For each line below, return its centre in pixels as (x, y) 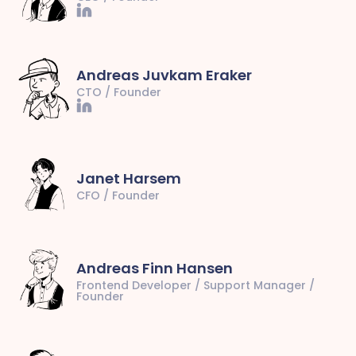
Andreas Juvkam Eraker (164, 75)
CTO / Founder (119, 92)
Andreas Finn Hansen (155, 268)
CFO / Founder (118, 195)
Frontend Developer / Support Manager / (195, 285)
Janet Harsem (129, 178)
